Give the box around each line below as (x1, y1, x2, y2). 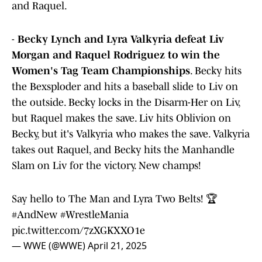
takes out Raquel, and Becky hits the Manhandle (12, 144, 235, 156)
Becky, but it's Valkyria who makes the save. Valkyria (12, 128, 250, 140)
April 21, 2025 (88, 239, 147, 253)
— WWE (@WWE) (12, 239, 88, 253)
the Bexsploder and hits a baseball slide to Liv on (12, 81, 238, 93)
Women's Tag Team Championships (12, 65, 190, 77)
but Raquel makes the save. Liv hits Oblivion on (12, 112, 231, 125)
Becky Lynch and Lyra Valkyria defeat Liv (15, 33, 224, 46)
